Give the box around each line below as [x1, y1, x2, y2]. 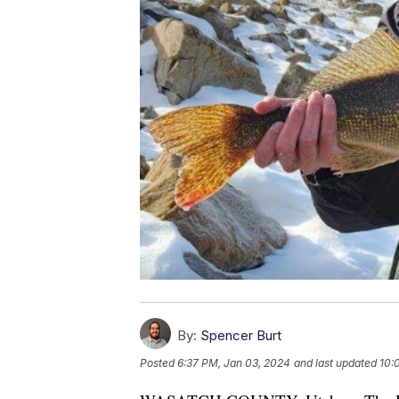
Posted [140, 355, 177, 370]
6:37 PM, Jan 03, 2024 [177, 355, 290, 370]
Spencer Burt [200, 326, 281, 344]
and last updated [294, 355, 377, 370]
